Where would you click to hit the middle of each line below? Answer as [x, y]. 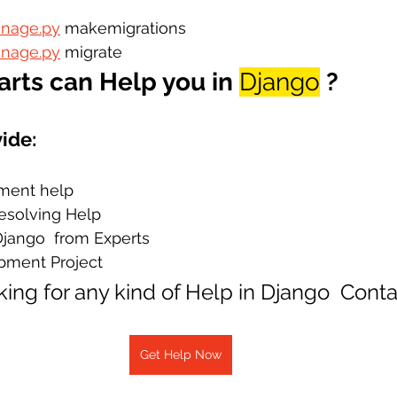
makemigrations [123, 28]
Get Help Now [181, 354]
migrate [91, 52]
